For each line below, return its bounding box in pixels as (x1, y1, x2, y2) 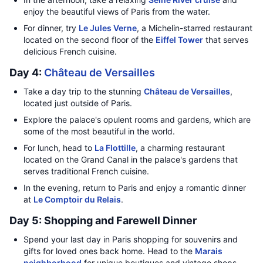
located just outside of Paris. (23, 98, 132, 108)
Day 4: (9, 66, 44, 79)
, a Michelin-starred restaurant (137, 23, 252, 33)
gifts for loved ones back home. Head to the (23, 246, 195, 256)
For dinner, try (23, 23, 79, 33)
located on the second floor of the (23, 35, 156, 45)
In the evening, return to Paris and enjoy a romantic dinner (23, 183, 246, 193)
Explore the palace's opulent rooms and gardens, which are (23, 114, 251, 124)
